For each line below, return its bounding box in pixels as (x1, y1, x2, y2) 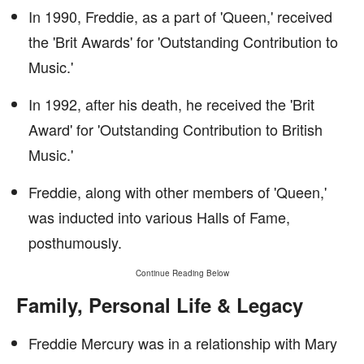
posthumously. (28, 232, 122, 253)
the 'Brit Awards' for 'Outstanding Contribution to (28, 31, 338, 52)
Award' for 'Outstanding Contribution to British (28, 119, 323, 140)
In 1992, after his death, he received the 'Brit (28, 93, 314, 115)
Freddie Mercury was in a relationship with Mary (28, 332, 337, 353)
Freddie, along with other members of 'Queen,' (28, 181, 327, 202)
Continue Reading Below (135, 267, 229, 279)
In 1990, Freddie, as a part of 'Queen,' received (28, 6, 332, 27)
